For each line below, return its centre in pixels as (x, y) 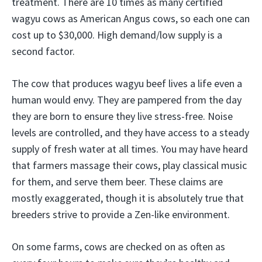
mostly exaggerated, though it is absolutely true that (128, 198)
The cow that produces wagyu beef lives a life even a (127, 83)
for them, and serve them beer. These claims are (117, 181)
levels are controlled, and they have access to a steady (130, 132)
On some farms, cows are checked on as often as (118, 246)
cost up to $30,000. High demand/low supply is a (117, 35)
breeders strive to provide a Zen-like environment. (121, 214)
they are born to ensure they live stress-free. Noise (122, 116)
